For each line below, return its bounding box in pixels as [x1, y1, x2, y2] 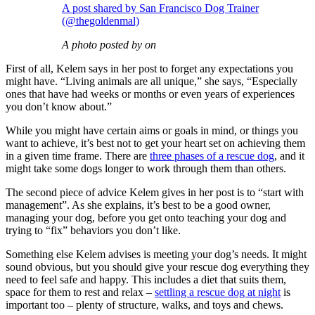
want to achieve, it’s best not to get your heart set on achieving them [6, 136, 305, 149]
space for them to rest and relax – [6, 285, 155, 298]
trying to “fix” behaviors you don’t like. [6, 224, 184, 236]
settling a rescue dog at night [155, 285, 281, 298]
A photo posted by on [62, 38, 156, 51]
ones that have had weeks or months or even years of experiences [6, 87, 295, 100]
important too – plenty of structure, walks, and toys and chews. [6, 298, 286, 311]
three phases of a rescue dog [150, 149, 274, 162]
